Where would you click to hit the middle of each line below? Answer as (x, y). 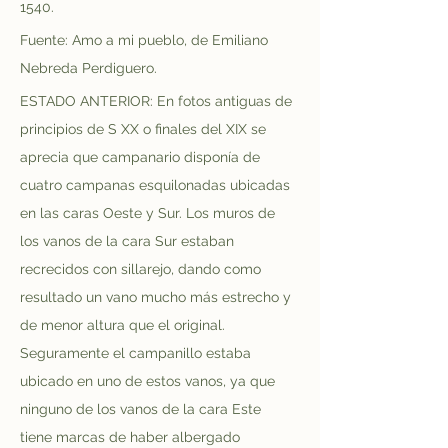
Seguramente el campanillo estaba (137, 353)
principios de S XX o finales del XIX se (145, 129)
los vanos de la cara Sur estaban (129, 241)
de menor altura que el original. (124, 325)
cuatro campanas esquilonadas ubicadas (157, 185)
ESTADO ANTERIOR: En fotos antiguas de (158, 101)
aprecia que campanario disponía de (142, 157)
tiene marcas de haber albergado (132, 437)
